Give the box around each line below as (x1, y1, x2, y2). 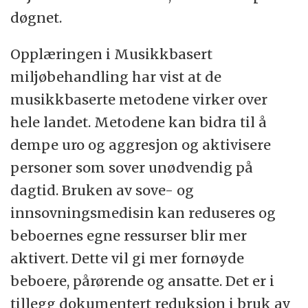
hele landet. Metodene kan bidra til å (10, 113, 267, 131)
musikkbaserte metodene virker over (10, 90, 268, 108)
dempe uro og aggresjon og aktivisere (10, 135, 272, 153)
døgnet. (10, 8, 63, 26)
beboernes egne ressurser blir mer (10, 226, 247, 244)
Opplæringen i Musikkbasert (10, 45, 213, 63)
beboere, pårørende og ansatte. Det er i (10, 272, 275, 289)
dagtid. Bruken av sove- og (10, 181, 195, 199)
